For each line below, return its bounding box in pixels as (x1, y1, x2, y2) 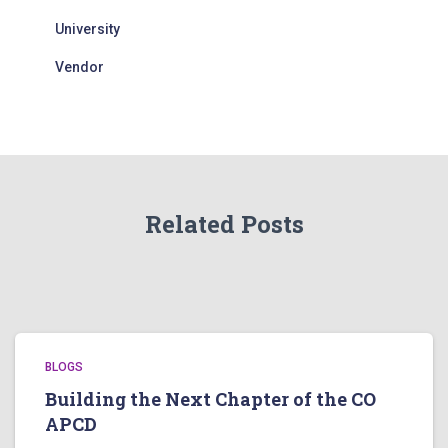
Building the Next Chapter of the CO (45, 386, 376, 411)
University (55, 21, 120, 37)
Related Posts (144, 207, 304, 240)
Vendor (55, 59, 104, 75)
